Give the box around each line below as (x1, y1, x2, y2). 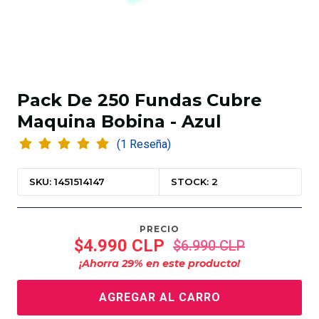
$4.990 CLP (74, 235, 164, 256)
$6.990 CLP (173, 236, 245, 254)
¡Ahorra (79, 256, 122, 270)
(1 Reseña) (129, 137, 171, 152)
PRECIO (140, 224, 179, 235)
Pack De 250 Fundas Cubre (17, 90, 262, 111)
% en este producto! (134, 256, 240, 270)
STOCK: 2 (171, 176, 219, 188)
